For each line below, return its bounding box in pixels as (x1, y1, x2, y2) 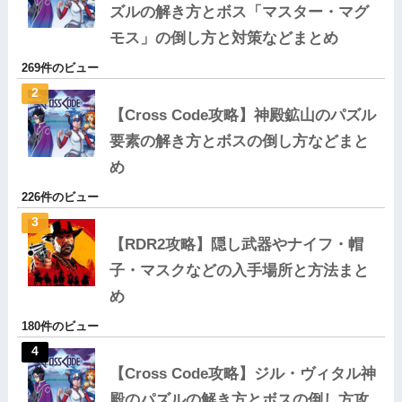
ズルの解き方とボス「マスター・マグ (109, 3, 369, 21)
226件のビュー (21, 189, 99, 204)
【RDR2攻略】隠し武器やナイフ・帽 (109, 235, 363, 253)
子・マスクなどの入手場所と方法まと (109, 261, 369, 279)
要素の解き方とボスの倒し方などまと (109, 132, 369, 150)
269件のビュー (21, 60, 99, 74)
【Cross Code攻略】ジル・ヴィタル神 (109, 364, 376, 382)
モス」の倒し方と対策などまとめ (109, 29, 338, 47)
